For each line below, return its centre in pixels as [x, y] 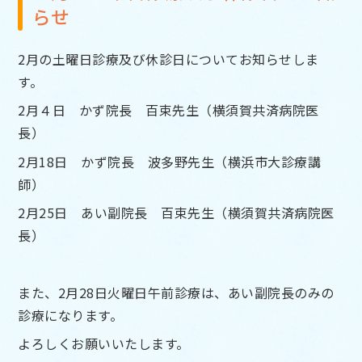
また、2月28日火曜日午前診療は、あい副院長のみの [176, 292]
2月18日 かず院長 [83, 161]
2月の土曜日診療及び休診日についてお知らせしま [168, 59]
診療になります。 [71, 315]
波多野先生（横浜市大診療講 [234, 161]
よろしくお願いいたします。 [104, 344]
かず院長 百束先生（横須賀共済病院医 [199, 110]
